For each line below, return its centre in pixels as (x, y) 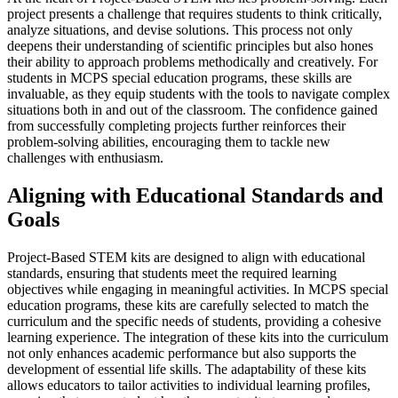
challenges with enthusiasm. (85, 157)
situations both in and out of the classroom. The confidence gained (192, 109)
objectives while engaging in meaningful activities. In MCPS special (198, 289)
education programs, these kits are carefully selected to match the (188, 305)
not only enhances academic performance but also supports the (182, 353)
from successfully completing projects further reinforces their (176, 125)
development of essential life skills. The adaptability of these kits (187, 369)
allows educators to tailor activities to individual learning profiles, (189, 385)
